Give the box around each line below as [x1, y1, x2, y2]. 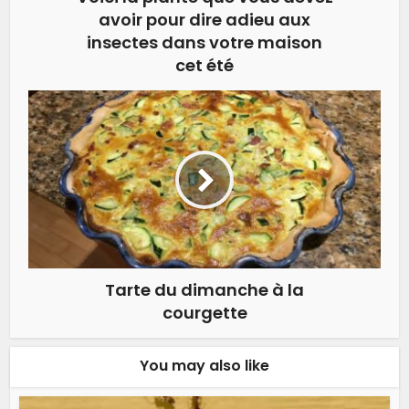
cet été [175, 54, 234, 78]
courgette [162, 301, 247, 325]
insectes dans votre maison [87, 31, 322, 55]
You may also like [140, 355, 269, 377]
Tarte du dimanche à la [105, 278, 304, 302]
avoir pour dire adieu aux [99, 8, 310, 32]
